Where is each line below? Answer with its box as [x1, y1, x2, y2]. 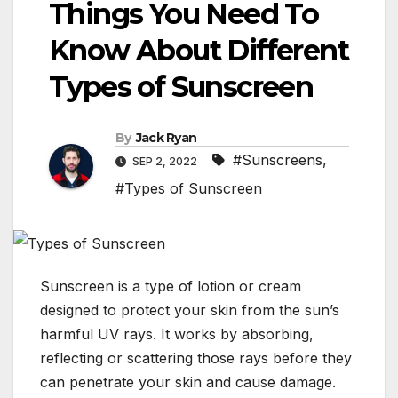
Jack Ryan [135, 130, 197, 147]
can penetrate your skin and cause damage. [40, 372, 336, 391]
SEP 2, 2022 [130, 155, 200, 169]
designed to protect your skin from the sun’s [40, 300, 339, 319]
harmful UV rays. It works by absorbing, [40, 324, 314, 343]
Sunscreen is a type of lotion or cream [40, 276, 301, 295]
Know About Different [49, 33, 348, 68]
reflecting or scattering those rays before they [40, 348, 352, 367]
